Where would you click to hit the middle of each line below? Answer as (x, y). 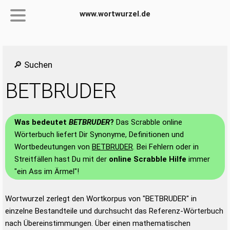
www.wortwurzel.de (115, 14)
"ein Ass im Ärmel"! (47, 171)
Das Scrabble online (148, 122)
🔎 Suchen (33, 65)
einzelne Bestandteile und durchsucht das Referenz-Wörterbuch (114, 211)
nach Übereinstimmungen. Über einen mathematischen (98, 223)
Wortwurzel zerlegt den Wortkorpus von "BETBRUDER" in (101, 199)
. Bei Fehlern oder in (166, 147)
